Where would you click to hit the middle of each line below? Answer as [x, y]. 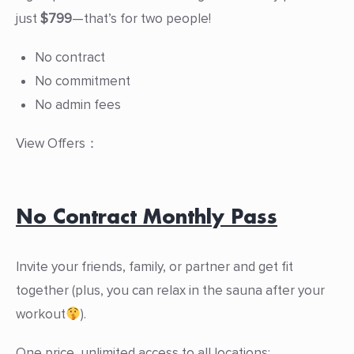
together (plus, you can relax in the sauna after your [170, 290]
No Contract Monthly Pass [147, 216]
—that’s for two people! [141, 19]
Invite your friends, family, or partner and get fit [154, 266]
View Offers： [57, 143]
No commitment [82, 81]
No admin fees [77, 105]
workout [41, 314]
